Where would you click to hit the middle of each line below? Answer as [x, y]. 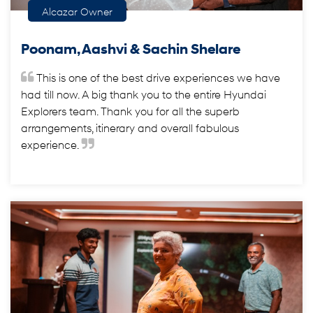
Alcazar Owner [77, 11]
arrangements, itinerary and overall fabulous [130, 128]
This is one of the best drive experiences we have [158, 77]
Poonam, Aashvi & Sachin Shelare [131, 49]
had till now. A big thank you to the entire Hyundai [144, 94]
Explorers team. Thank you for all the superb [130, 111]
